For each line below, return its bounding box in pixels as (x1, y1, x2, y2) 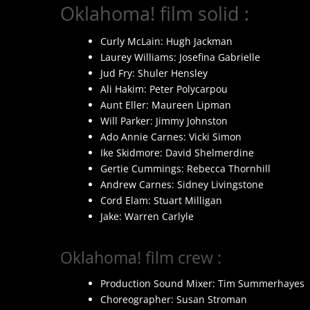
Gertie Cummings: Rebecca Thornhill (100, 161, 271, 175)
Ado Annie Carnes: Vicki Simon (100, 129, 241, 143)
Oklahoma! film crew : (60, 246, 221, 268)
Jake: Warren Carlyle (100, 209, 194, 223)
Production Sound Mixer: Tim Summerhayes (100, 276, 304, 290)
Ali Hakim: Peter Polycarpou (100, 82, 228, 95)
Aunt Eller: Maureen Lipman (100, 98, 231, 111)
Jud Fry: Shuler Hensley (100, 66, 208, 80)
